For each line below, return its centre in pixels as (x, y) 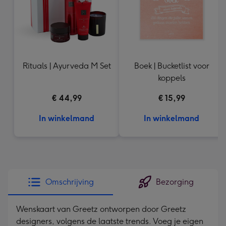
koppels (172, 78)
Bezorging (175, 182)
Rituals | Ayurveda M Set (67, 66)
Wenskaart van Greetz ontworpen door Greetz (101, 209)
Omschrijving (70, 182)
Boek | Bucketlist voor (172, 66)
